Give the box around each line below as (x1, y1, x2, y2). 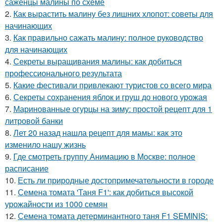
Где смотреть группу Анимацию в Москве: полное (13, 151, 195, 163)
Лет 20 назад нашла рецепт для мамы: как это (13, 127, 182, 139)
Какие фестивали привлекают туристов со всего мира (13, 79, 212, 91)
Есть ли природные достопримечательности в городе (18, 174, 214, 186)
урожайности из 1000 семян (5, 198, 108, 210)
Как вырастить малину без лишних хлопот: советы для (13, 8, 213, 20)
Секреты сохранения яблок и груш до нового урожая (13, 91, 207, 103)
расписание (5, 163, 49, 174)
